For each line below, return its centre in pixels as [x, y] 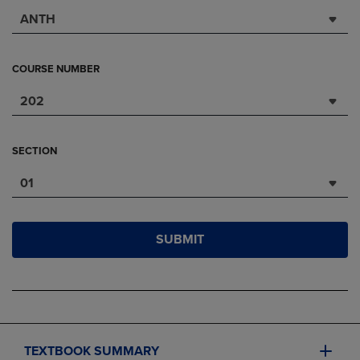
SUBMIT [180, 239]
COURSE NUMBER [56, 69]
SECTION [35, 151]
